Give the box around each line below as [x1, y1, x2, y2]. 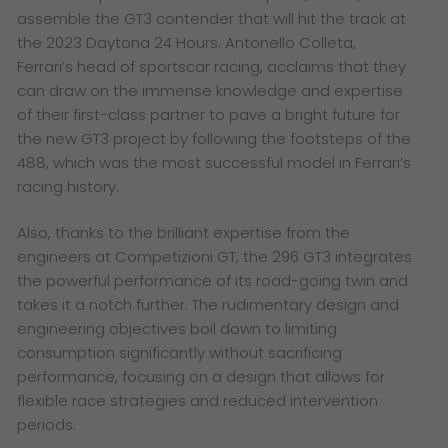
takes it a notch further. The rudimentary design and [17, 294, 400, 316]
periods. [17, 414, 77, 436]
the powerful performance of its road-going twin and [17, 270, 409, 292]
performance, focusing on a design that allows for [17, 366, 386, 388]
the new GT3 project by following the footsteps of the [17, 127, 412, 149]
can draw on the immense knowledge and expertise [17, 79, 404, 101]
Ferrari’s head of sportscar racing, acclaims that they [17, 55, 407, 77]
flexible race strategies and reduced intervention [17, 390, 379, 412]
